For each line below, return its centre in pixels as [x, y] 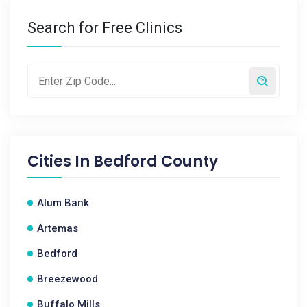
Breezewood [67, 279]
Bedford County [156, 161]
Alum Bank [63, 203]
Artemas [58, 228]
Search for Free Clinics [105, 28]
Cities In [60, 161]
